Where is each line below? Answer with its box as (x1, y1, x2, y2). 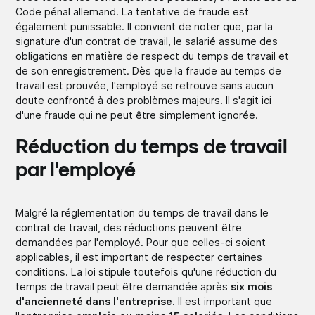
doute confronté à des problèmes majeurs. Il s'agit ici (15, 94, 272, 106)
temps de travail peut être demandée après (15, 280, 229, 292)
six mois (228, 280, 273, 292)
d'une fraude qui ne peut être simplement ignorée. (15, 108, 259, 121)
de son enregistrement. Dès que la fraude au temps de (15, 64, 282, 77)
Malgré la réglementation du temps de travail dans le (15, 206, 269, 219)
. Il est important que (172, 295, 273, 307)
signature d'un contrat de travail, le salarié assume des (15, 34, 278, 47)
